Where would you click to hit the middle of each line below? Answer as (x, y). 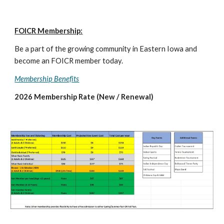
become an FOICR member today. (69, 61)
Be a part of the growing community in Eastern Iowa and (106, 49)
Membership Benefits (47, 79)
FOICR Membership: (49, 31)
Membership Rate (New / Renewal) (94, 97)
